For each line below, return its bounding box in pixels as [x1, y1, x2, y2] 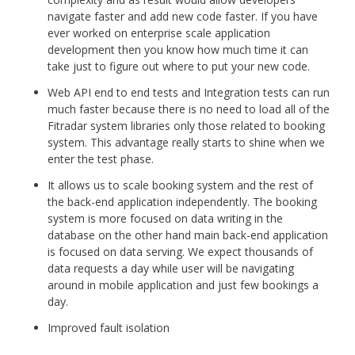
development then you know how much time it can [48, 41, 308, 57]
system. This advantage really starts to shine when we [48, 134, 325, 150]
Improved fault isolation [48, 319, 170, 335]
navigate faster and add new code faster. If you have [48, 8, 318, 24]
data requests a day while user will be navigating [48, 260, 294, 276]
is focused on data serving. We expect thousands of [48, 243, 313, 259]
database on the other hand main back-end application [48, 227, 328, 242]
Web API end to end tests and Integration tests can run [48, 84, 330, 100]
